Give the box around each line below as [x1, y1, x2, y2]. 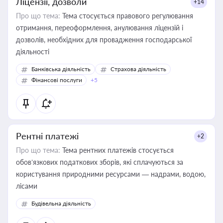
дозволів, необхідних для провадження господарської [16, 35, 192, 44]
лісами [16, 182, 37, 190]
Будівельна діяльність [31, 200, 91, 207]
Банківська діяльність [31, 65, 91, 73]
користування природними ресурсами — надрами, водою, [16, 170, 206, 178]
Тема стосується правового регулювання [60, 11, 193, 20]
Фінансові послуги [31, 76, 82, 84]
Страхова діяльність [111, 65, 166, 73]
